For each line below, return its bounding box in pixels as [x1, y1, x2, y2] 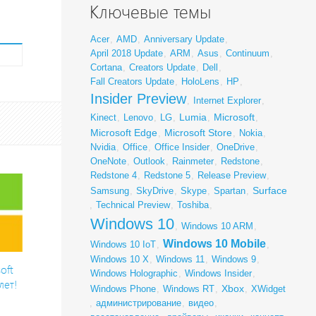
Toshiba [176, 200, 209, 211]
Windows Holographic [90, 268, 178, 279]
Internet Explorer [193, 95, 261, 107]
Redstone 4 [90, 170, 137, 181]
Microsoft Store [164, 127, 232, 139]
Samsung [90, 186, 129, 197]
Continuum [225, 48, 269, 59]
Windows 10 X [90, 254, 149, 265]
